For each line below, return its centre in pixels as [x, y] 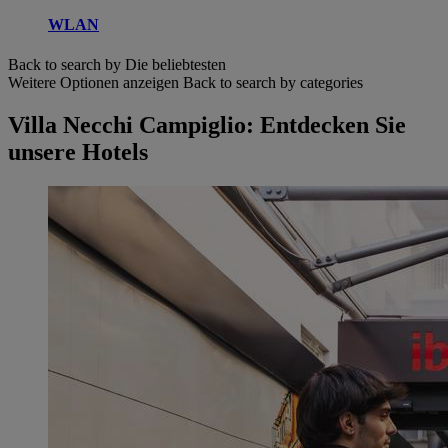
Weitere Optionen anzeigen [93, 82]
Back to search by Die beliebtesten [117, 64]
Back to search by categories [273, 82]
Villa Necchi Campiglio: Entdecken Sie [207, 124]
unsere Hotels [78, 151]
